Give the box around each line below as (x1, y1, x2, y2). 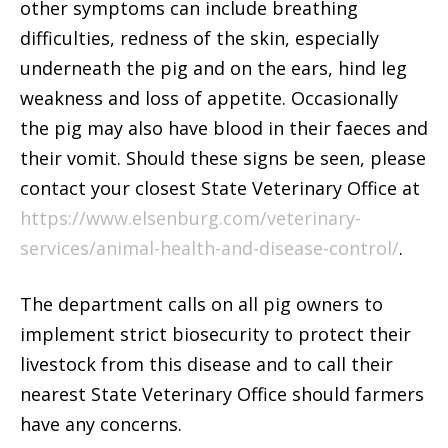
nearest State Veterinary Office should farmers (20, 381, 424, 406)
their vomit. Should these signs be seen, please (20, 145, 426, 170)
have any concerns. (20, 411, 182, 436)
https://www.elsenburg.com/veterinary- (20, 205, 361, 230)
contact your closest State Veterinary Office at (20, 175, 420, 200)
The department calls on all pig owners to (20, 291, 383, 316)
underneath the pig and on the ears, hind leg (20, 55, 407, 80)
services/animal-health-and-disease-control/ (20, 235, 399, 260)
